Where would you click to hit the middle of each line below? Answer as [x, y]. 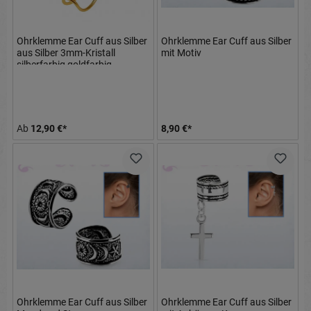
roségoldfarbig [48, 77]
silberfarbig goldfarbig [64, 65]
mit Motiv [181, 53]
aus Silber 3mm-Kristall [66, 53]
